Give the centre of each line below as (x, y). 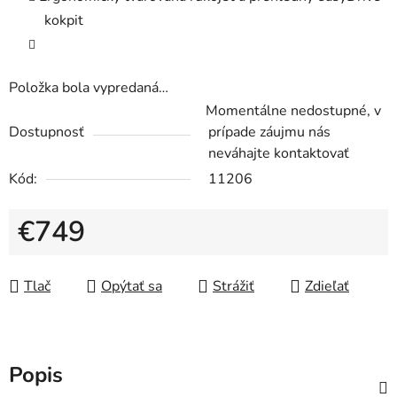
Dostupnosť (47, 132)
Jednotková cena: (70, 260)
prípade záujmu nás (269, 132)
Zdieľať (327, 287)
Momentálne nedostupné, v (293, 111)
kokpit (64, 21)
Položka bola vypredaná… (89, 88)
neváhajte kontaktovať (279, 154)
